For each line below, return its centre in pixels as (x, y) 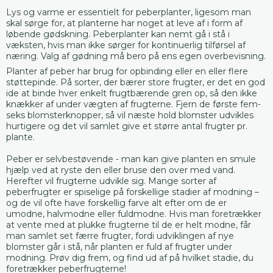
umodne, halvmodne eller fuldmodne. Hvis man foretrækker (134, 214)
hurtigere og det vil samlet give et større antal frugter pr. (127, 126)
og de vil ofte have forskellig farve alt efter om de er (116, 203)
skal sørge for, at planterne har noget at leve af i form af (124, 23)
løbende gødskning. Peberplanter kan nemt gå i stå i (118, 34)
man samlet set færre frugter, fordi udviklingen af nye (120, 236)
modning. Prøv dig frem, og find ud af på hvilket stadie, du (130, 257)
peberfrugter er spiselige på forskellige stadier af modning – (133, 192)
